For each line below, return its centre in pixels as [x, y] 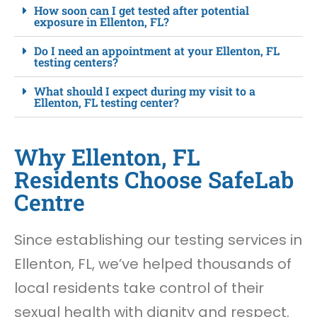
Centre [50, 202]
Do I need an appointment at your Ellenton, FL [157, 51]
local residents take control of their [139, 288]
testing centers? [76, 62]
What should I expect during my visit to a [145, 91]
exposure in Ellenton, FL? [102, 22]
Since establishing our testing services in [158, 240]
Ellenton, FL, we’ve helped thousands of [153, 264]
